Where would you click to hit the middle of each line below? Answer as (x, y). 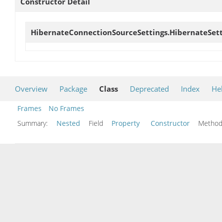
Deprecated (149, 88)
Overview (31, 88)
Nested (68, 123)
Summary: (33, 123)
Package (73, 88)
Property (126, 123)
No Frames (66, 108)
